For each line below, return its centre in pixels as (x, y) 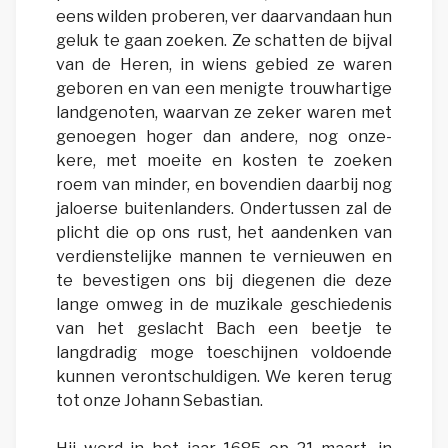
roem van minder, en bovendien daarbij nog (224, 185)
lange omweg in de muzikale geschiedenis (224, 305)
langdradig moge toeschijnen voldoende (224, 353)
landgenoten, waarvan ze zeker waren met (224, 113)
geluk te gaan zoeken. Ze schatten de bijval (224, 41)
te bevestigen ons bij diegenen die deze (224, 281)
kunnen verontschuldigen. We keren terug (224, 377)
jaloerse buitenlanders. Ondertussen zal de (224, 209)
